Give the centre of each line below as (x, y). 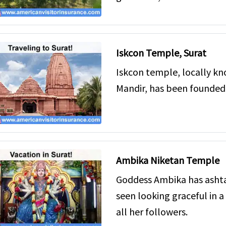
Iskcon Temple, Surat (161, 52)
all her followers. (152, 212)
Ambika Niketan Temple (167, 160)
